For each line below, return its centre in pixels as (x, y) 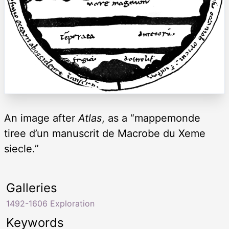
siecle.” (21, 149)
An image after (41, 118)
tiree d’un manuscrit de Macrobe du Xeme (105, 134)
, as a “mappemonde (151, 118)
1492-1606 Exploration (50, 204)
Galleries (32, 188)
